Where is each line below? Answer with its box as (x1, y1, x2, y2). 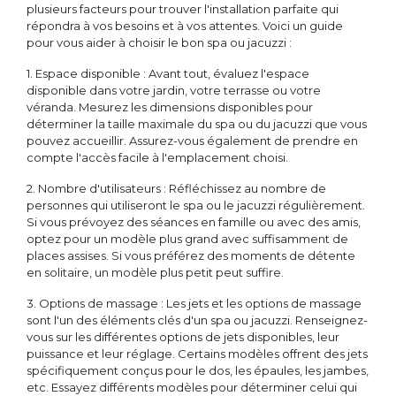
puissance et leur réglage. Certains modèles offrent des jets (27, 346, 368, 362)
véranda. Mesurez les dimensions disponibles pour (27, 100, 313, 115)
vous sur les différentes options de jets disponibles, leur (27, 330, 339, 345)
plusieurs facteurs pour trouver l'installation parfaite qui (27, 2, 339, 17)
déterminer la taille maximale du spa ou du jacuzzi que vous (27, 117, 367, 132)
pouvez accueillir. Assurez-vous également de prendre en (27, 133, 358, 148)
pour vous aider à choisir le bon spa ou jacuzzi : (27, 35, 292, 50)
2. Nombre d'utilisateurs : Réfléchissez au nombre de (27, 181, 326, 196)
